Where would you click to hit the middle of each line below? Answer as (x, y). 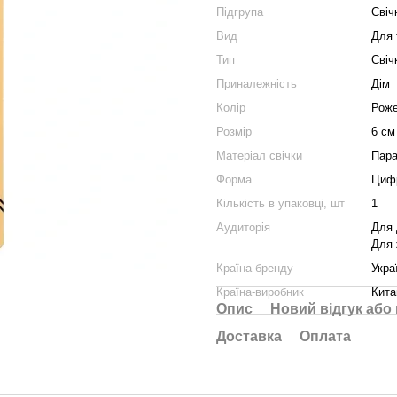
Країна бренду (255, 268)
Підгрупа (240, 12)
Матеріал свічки (259, 156)
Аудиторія (243, 227)
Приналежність (257, 84)
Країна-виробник (260, 292)
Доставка (249, 336)
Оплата (325, 336)
